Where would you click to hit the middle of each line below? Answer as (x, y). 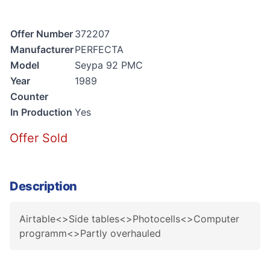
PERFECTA (99, 49)
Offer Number (42, 33)
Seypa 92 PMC (109, 65)
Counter (29, 96)
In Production (41, 112)
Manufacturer (42, 49)
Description (43, 186)
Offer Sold (39, 138)
